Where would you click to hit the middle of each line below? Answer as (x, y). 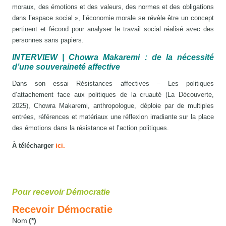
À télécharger (34, 145)
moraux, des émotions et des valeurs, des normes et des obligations (113, 7)
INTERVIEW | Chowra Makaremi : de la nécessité (113, 57)
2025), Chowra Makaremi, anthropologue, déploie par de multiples (113, 105)
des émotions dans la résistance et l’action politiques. (91, 128)
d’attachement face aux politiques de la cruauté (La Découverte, (113, 94)
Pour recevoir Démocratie (61, 192)
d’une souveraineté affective (66, 67)
